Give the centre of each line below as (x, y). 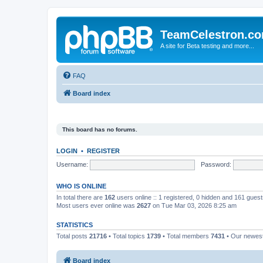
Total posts (73, 236)
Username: (72, 164)
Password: (216, 164)
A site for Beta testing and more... (207, 46)
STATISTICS (75, 225)
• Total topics (127, 236)
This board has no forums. (100, 129)
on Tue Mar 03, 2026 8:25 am (194, 205)
